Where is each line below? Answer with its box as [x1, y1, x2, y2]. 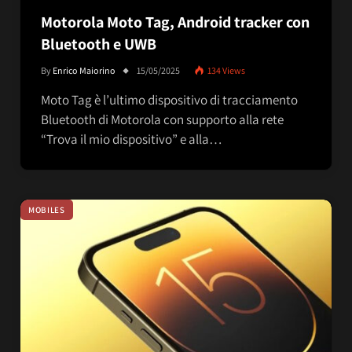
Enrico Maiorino [53, 64, 115, 76]
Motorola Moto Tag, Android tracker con [41, 11, 310, 32]
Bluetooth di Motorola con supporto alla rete [41, 110, 284, 128]
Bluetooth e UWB [41, 33, 156, 54]
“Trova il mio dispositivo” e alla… [41, 130, 222, 148]
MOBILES [28, 203, 65, 215]
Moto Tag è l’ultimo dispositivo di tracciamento [41, 90, 298, 108]
